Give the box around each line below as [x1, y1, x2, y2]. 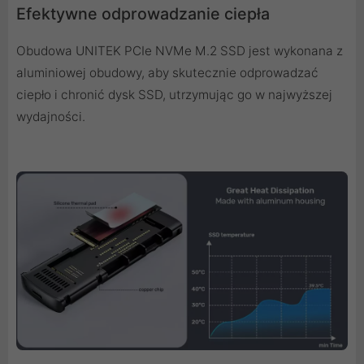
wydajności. [16, 108, 85, 124]
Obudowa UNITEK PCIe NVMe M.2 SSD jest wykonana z [16, 42, 343, 58]
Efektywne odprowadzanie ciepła [16, 3, 270, 24]
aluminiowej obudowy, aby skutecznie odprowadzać [16, 64, 318, 80]
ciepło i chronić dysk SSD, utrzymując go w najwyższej [16, 86, 332, 102]
